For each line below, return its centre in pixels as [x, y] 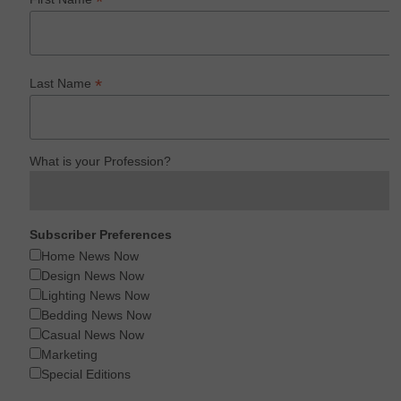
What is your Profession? [101, 162]
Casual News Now [93, 335]
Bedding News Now [97, 316]
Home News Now [90, 256]
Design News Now [93, 276]
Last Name [63, 83]
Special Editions [86, 375]
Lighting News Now [96, 296]
